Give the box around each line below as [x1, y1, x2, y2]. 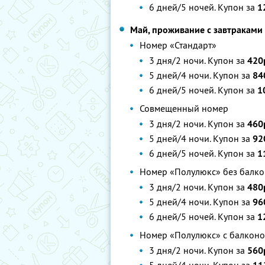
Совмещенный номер [140, 102, 228, 114]
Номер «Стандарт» [140, 39, 216, 51]
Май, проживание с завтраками [130, 24, 263, 36]
